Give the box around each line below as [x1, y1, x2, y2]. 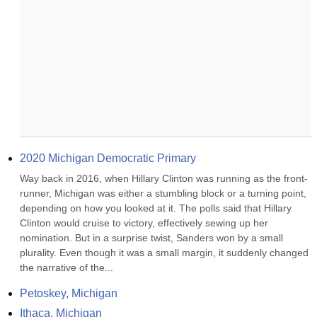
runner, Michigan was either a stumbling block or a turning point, [20, 188, 306, 199]
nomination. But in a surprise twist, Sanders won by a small [20, 232, 283, 243]
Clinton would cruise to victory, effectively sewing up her [20, 217, 268, 229]
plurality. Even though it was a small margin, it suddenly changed [20, 247, 309, 258]
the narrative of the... [20, 262, 113, 273]
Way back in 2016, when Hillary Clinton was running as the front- [20, 173, 308, 184]
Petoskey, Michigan [20, 287, 117, 299]
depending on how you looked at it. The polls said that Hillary [20, 202, 292, 214]
